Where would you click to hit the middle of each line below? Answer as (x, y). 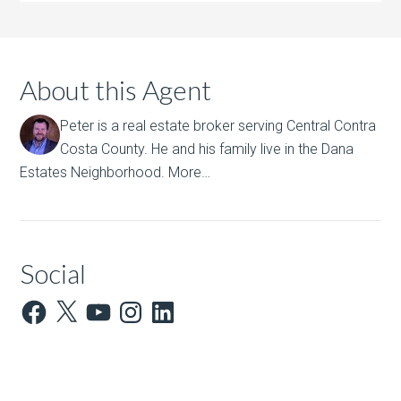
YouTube (111, 304)
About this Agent (116, 90)
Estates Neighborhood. (94, 172)
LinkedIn (174, 304)
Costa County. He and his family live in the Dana (207, 149)
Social (53, 273)
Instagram (148, 304)
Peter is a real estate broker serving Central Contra (218, 126)
